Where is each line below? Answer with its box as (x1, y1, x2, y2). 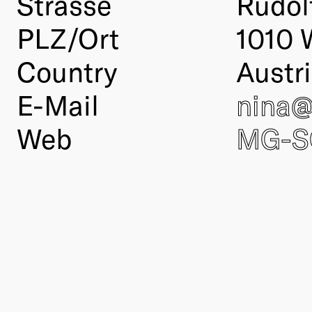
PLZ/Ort (17, 20, 119, 54)
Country (17, 54, 117, 88)
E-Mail (17, 87, 99, 121)
